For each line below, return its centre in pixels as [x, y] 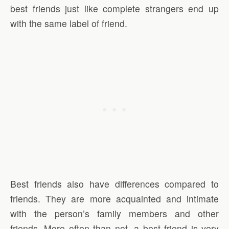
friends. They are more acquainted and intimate [114, 199]
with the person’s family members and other [114, 214]
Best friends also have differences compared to [114, 184]
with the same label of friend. [69, 24]
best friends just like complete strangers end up [114, 9]
